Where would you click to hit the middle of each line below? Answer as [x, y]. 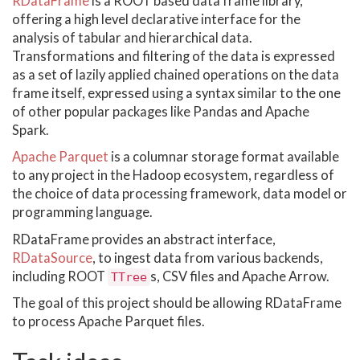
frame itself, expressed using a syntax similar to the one [176, 93]
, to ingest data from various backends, [208, 258]
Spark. [31, 130]
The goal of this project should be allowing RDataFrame [177, 303]
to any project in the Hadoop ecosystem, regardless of [173, 175]
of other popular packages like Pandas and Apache [161, 111]
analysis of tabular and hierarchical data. [132, 37]
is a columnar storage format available [224, 157]
